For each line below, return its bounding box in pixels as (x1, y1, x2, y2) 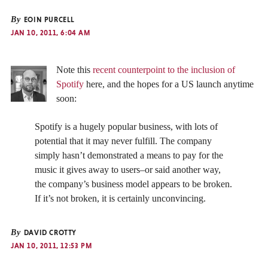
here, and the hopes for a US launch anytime (84, 79, 254, 90)
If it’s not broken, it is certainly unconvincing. (35, 193, 206, 203)
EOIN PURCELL (22, 16, 75, 25)
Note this (56, 65, 93, 75)
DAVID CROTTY (22, 228, 77, 237)
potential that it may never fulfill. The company (35, 135, 212, 146)
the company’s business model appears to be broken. (35, 178, 232, 189)
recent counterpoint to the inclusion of (93, 65, 235, 75)
